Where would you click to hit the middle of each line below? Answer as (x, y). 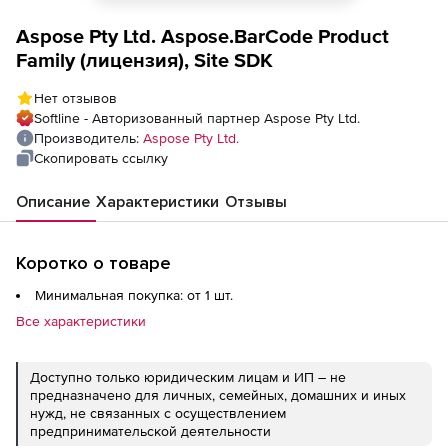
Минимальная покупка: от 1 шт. (134, 295)
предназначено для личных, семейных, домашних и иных (218, 395)
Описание (53, 202)
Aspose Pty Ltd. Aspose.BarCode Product (202, 36)
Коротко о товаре (93, 263)
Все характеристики (81, 321)
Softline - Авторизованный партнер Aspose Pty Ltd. (197, 118)
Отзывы (256, 202)
